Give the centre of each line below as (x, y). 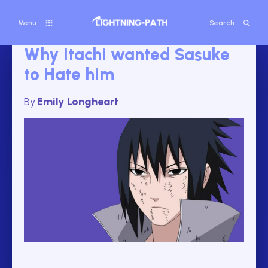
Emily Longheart (78, 102)
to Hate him (69, 74)
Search (222, 23)
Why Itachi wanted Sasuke (127, 54)
